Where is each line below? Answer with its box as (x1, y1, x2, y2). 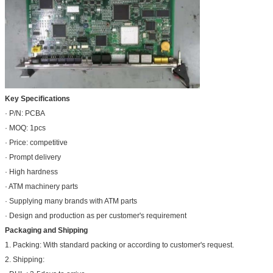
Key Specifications (5, 94, 70, 103)
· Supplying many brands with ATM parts (5, 196, 137, 205)
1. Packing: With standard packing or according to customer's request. (5, 240, 234, 249)
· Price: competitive (5, 138, 68, 147)
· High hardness (5, 167, 58, 176)
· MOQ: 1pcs (5, 123, 46, 132)
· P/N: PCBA (5, 108, 45, 118)
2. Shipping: (5, 255, 44, 264)
